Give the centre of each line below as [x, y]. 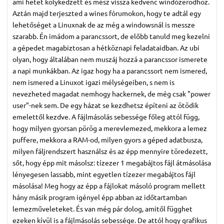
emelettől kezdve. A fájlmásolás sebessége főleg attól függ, [106, 117]
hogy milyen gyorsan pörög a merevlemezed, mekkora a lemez [110, 128]
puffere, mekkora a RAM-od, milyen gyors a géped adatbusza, [107, 140]
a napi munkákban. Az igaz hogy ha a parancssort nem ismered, [110, 71]
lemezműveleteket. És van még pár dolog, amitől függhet [102, 209]
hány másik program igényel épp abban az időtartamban [100, 197]
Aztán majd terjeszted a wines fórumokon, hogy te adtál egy [107, 13]
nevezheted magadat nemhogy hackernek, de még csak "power [111, 94]
